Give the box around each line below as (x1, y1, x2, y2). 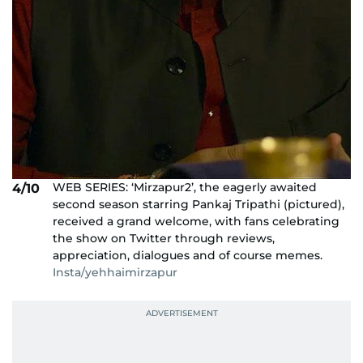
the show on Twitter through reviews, (53, 230, 275, 246)
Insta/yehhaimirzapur (53, 264, 177, 280)
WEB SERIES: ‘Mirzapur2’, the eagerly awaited (53, 179, 317, 194)
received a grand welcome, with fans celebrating (53, 213, 340, 228)
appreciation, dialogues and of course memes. (53, 247, 322, 263)
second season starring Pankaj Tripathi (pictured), (53, 196, 344, 211)
